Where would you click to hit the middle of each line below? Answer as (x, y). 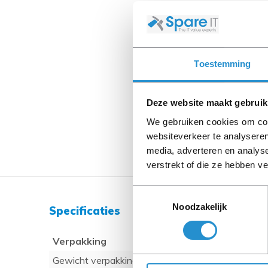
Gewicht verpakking (95, 261)
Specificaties (85, 211)
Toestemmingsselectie (176, 193)
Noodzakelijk (200, 206)
